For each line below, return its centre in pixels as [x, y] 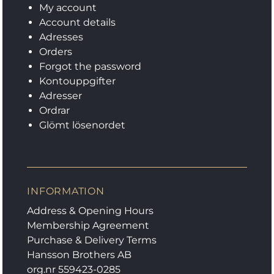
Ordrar [55, 111]
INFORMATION [66, 191]
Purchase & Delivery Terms [92, 240]
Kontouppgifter [78, 81]
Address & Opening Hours [91, 211]
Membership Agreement [88, 226]
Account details [78, 23]
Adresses [61, 37]
